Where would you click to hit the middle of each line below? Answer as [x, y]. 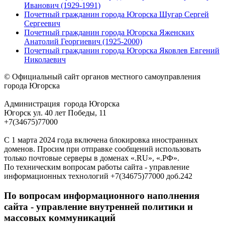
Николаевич [45, 59]
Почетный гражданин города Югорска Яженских [109, 32]
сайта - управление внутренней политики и [98, 206]
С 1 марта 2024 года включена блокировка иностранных [101, 140]
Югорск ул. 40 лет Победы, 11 [55, 113]
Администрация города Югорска [62, 103]
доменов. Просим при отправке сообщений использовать [102, 149]
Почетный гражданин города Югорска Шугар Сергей [117, 14]
